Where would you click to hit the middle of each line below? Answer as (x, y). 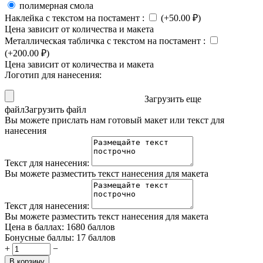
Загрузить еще (173, 99)
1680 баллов (91, 227)
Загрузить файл (55, 110)
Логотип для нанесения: (53, 75)
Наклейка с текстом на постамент (73, 18)
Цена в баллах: (34, 227)
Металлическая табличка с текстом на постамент (104, 41)
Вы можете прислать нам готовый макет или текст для (114, 120)
